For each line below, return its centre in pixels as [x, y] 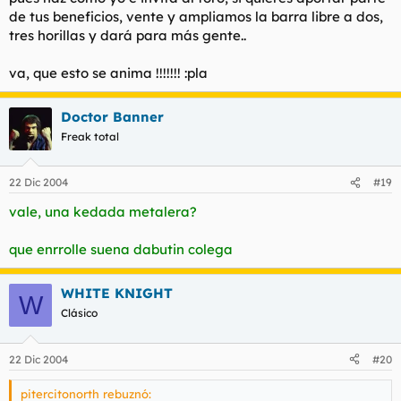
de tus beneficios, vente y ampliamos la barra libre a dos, [196, 16]
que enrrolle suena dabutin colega [121, 249]
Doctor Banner [112, 116]
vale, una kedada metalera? [103, 212]
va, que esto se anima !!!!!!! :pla [108, 73]
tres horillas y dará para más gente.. [128, 35]
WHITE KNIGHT [117, 293]
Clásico [79, 313]
